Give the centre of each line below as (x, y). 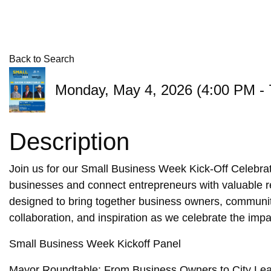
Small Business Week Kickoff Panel (95, 244)
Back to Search (42, 59)
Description (69, 142)
